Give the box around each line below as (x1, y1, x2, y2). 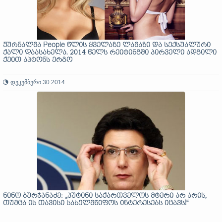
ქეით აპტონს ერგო (3, 56, 72, 64)
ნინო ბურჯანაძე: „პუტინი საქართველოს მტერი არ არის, (3, 192, 207, 200)
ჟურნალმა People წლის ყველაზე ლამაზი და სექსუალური (3, 42, 211, 49)
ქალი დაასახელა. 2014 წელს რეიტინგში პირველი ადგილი (3, 49, 217, 56)
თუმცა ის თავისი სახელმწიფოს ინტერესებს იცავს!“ (3, 200, 188, 207)
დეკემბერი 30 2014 (10, 79, 65, 86)
